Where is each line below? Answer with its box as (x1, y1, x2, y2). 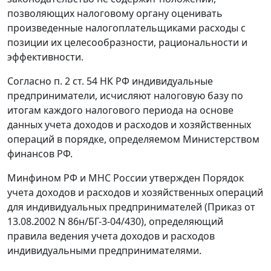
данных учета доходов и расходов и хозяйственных (7, 118, 251, 132)
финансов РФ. (7, 147, 73, 161)
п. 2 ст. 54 (54, 74, 97, 88)
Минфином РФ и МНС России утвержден (7, 171, 203, 185)
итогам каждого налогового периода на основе (7, 103, 233, 117)
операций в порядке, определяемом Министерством (7, 132, 260, 146)
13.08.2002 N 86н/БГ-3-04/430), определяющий (7, 215, 223, 229)
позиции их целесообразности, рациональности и (7, 36, 247, 50)
